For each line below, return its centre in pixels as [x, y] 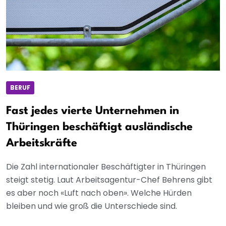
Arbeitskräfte [42, 144]
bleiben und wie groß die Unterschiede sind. [92, 206]
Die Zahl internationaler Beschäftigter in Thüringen [106, 167]
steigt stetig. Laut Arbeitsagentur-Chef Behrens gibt [109, 180]
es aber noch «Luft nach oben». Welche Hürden [99, 193]
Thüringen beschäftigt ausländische [99, 127]
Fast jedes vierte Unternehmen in [93, 111]
